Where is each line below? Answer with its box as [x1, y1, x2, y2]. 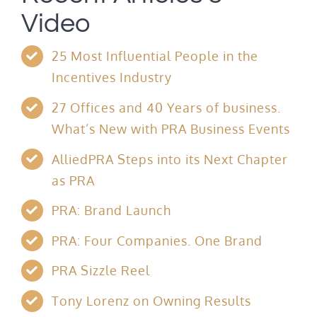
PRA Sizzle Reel [52, 263, 151, 279]
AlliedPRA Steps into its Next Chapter [52, 151, 289, 167]
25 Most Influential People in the [52, 48, 259, 64]
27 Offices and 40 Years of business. [52, 100, 282, 116]
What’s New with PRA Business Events [52, 121, 291, 137]
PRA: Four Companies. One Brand [52, 232, 263, 248]
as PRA [52, 172, 96, 188]
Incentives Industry [52, 69, 173, 86]
